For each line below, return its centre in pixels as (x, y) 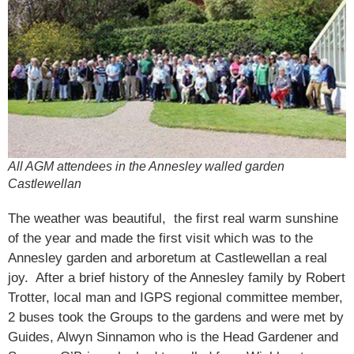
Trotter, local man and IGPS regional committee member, (175, 297)
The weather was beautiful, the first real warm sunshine (173, 218)
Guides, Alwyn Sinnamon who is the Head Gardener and (173, 337)
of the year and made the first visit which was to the (160, 238)
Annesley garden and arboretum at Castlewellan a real (168, 258)
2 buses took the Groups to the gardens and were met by (176, 317)
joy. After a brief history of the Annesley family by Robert (177, 277)
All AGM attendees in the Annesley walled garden (146, 166)
